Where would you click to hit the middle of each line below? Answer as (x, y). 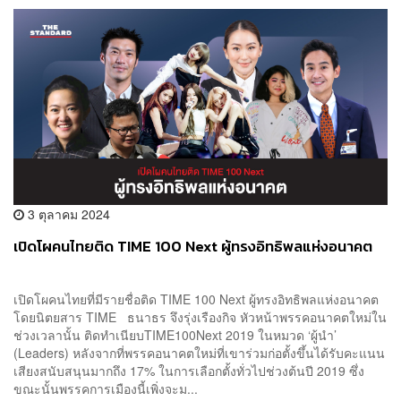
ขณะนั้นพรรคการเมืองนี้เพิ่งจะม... (106, 389)
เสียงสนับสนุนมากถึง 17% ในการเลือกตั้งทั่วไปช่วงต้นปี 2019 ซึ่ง (189, 371)
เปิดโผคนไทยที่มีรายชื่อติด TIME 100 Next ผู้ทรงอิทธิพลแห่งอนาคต (196, 299)
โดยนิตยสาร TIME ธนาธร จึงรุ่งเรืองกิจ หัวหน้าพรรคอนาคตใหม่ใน (200, 317)
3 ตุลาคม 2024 (67, 214)
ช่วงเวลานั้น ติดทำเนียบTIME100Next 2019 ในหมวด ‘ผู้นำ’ (175, 335)
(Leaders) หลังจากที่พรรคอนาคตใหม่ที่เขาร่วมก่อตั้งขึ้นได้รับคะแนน (199, 353)
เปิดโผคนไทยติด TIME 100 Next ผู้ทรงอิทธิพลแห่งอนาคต (193, 247)
